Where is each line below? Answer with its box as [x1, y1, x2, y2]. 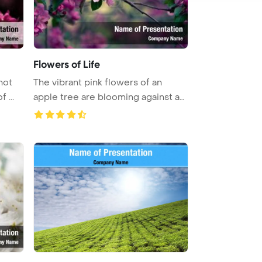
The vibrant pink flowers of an [33, 76, 162, 88]
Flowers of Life [33, 57, 100, 71]
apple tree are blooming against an [33, 91, 185, 103]
